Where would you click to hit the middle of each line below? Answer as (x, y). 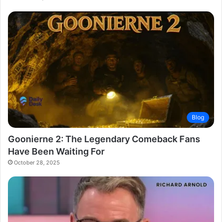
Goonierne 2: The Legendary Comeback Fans (104, 139)
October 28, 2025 (37, 162)
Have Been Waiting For (56, 151)
